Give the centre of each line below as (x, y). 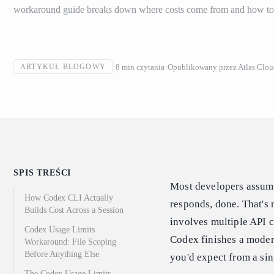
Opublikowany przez (202, 67)
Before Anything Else (62, 254)
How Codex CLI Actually (69, 198)
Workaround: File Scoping (70, 242)
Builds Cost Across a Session (74, 210)
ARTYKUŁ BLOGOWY (63, 67)
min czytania (143, 67)
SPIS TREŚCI (43, 173)
